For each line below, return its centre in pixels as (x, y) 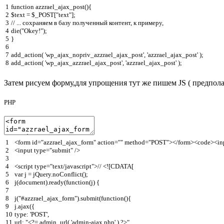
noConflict (67, 174)
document (32, 182)
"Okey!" (32, 30)
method (135, 142)
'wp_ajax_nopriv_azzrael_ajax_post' (94, 54)
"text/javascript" (72, 166)
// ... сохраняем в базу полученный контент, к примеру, (87, 22)
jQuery (42, 174)
